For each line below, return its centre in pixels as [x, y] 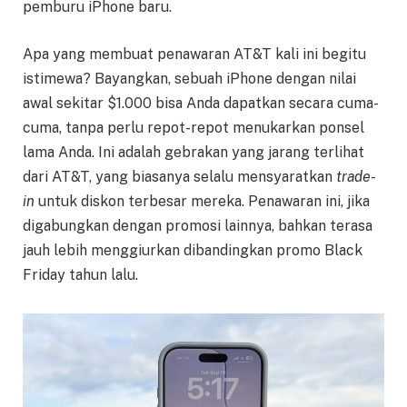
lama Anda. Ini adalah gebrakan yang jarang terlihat [194, 152]
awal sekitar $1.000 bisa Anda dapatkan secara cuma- [201, 103]
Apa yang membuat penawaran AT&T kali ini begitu [194, 54]
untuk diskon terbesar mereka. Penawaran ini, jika [202, 201]
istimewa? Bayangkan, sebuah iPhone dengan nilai [189, 78]
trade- [356, 176]
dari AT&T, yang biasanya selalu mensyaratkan [179, 176]
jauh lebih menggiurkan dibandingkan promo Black [193, 250]
